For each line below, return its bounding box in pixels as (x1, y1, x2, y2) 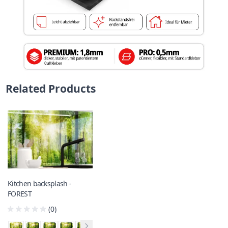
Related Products (6, 81, 96, 96)
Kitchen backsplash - (8, 179, 72, 189)
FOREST (8, 189, 32, 199)
